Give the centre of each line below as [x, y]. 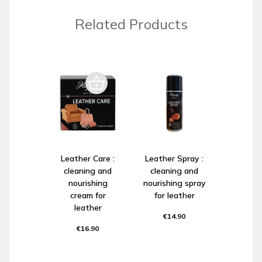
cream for [88, 195]
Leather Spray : [174, 158]
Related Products [131, 24]
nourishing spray [174, 183]
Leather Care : [88, 158]
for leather [174, 195]
